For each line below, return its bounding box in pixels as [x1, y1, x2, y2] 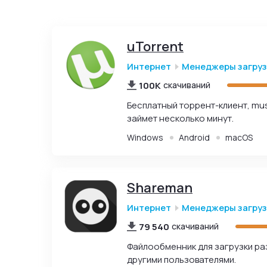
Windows [127, 132, 163, 143]
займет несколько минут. [127, 112, 234, 125]
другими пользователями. [127, 253, 236, 266]
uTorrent [127, 38, 184, 55]
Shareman [127, 179, 193, 197]
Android [179, 132, 210, 143]
